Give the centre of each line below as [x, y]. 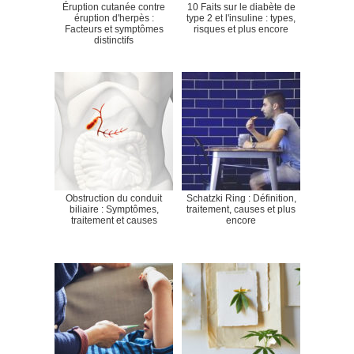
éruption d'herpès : [114, 18]
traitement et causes [114, 220]
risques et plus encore [241, 29]
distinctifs [114, 40]
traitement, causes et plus [241, 209]
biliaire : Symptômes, [114, 209]
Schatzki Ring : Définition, [241, 198]
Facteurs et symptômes [114, 29]
